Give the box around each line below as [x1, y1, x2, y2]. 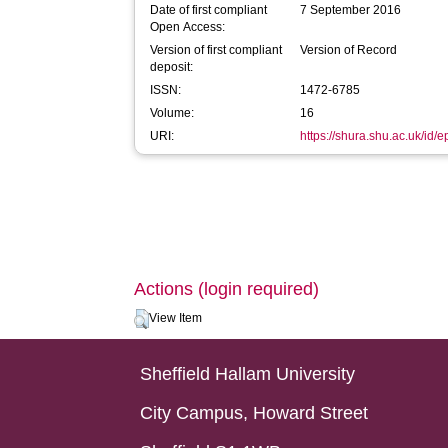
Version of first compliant [150, 43, 283, 57]
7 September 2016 [300, 3, 402, 17]
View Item [149, 311, 203, 325]
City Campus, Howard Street [140, 403, 369, 423]
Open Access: [150, 20, 226, 34]
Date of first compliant [150, 3, 268, 17]
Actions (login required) [134, 279, 320, 299]
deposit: [150, 60, 194, 74]
